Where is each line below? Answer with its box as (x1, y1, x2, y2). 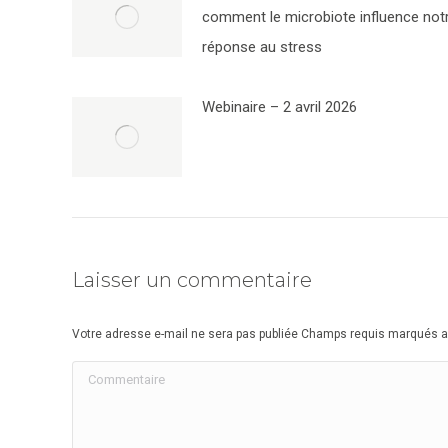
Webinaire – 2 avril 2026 (202, 98, 357, 116)
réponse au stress (202, 38, 322, 56)
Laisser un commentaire (72, 268, 312, 292)
